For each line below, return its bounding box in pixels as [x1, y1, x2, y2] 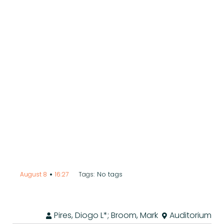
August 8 [20, 170, 47, 178]
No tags [97, 169, 122, 179]
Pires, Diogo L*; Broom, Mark [54, 209, 158, 221]
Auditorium [169, 209, 211, 221]
